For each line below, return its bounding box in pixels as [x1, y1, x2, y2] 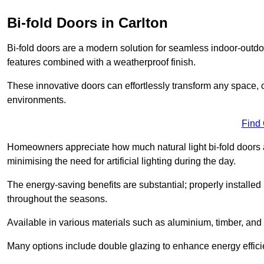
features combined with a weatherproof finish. [7, 57, 196, 67]
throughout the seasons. [7, 193, 107, 204]
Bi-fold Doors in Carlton [7, 14, 168, 31]
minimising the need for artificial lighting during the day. [7, 156, 236, 166]
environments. [7, 94, 66, 105]
